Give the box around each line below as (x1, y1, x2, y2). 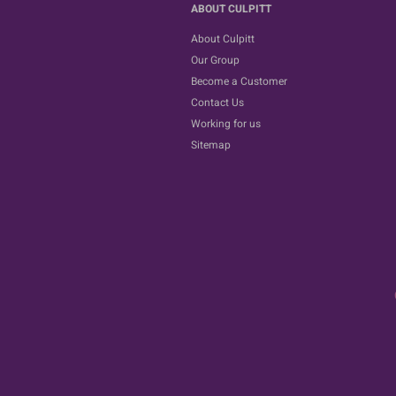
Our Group (191, 51, 240, 68)
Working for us (191, 115, 261, 132)
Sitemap (191, 136, 231, 153)
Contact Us (191, 94, 244, 110)
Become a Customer (191, 72, 287, 89)
